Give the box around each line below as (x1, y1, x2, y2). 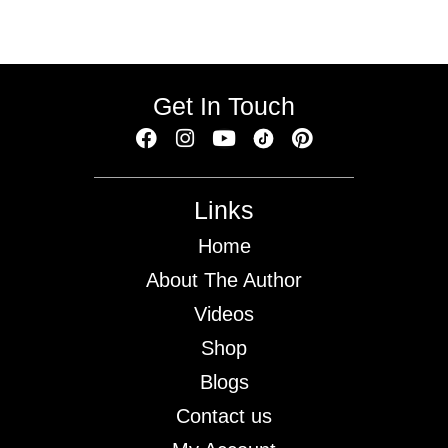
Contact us (176, 404, 272, 427)
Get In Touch (153, 91, 295, 120)
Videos (194, 302, 254, 325)
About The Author (146, 268, 302, 291)
